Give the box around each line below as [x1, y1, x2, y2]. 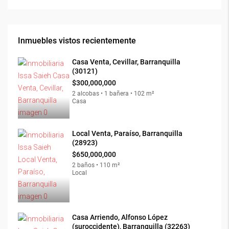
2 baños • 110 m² [72, 161, 120, 169]
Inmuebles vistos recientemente [18, 35, 136, 45]
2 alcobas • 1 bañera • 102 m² [72, 89, 154, 97]
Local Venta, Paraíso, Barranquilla [72, 129, 182, 138]
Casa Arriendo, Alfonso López [72, 213, 168, 221]
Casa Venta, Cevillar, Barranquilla [72, 57, 180, 66]
